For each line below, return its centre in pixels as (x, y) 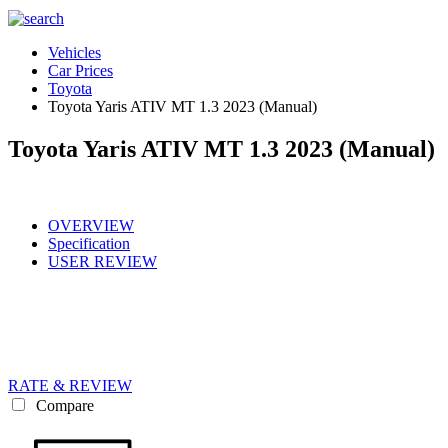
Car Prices (80, 70)
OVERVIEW (91, 225)
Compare (63, 405)
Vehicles (74, 52)
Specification (89, 243)
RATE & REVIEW (70, 385)
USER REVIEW (102, 261)
